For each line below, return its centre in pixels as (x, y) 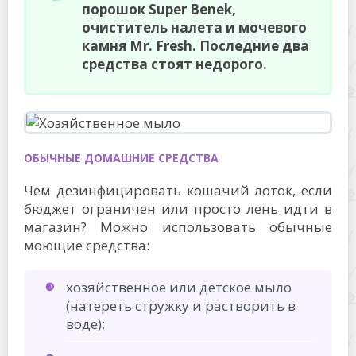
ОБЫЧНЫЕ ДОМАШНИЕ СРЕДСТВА (121, 158)
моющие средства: (87, 245)
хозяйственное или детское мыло (179, 287)
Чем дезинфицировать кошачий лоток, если (178, 190)
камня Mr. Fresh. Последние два (195, 46)
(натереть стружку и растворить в (181, 306)
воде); (85, 324)
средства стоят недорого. (174, 64)
